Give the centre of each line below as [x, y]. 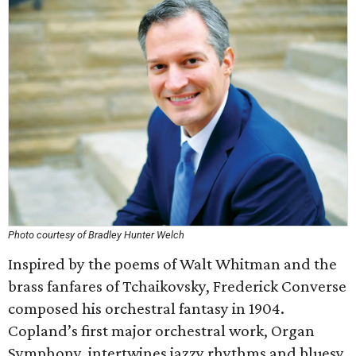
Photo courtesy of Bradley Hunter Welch [96, 235]
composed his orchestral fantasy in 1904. [146, 308]
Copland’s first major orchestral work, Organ [161, 331]
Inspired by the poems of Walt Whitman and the [172, 264]
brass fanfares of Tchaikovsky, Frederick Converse [177, 286]
